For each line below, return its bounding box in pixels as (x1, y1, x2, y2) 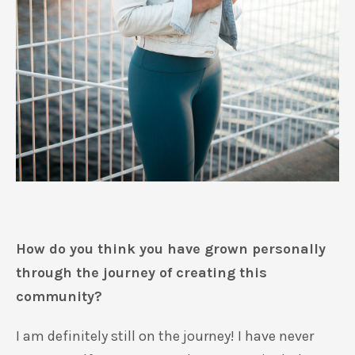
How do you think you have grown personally (16, 240, 326, 258)
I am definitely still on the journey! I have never (16, 327, 314, 345)
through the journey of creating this (16, 264, 267, 281)
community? (16, 288, 102, 305)
